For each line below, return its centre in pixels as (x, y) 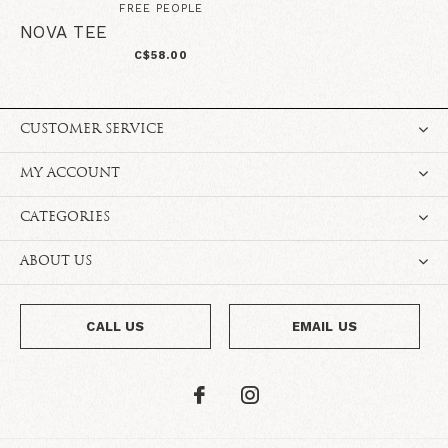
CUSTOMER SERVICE (92, 130)
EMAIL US (324, 327)
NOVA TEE (64, 32)
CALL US (115, 327)
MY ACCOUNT (70, 174)
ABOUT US (56, 262)
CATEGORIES (65, 218)
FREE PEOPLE (161, 9)
